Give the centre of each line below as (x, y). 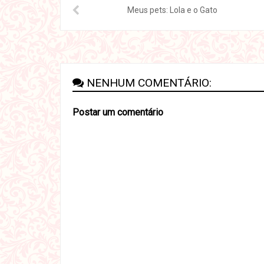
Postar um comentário (118, 113)
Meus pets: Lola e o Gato (173, 10)
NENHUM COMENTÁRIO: (149, 83)
